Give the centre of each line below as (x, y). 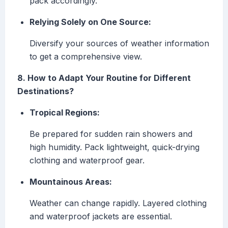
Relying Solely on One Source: (90, 22)
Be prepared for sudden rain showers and (111, 134)
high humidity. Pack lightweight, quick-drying (115, 147)
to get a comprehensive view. (86, 57)
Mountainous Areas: (71, 182)
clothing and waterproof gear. (87, 161)
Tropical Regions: (65, 113)
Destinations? (46, 91)
